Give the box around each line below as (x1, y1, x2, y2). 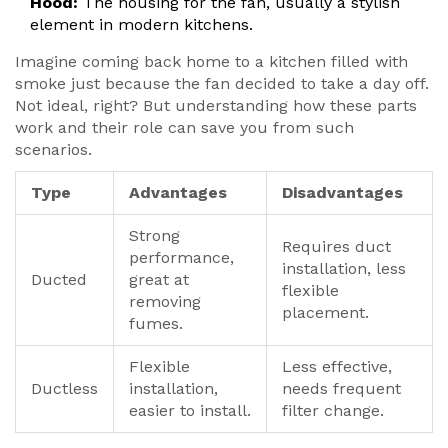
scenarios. (15, 140, 92, 160)
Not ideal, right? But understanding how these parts (15, 96, 417, 116)
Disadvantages (282, 183, 403, 203)
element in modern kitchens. (30, 15, 253, 35)
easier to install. (129, 401, 251, 421)
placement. (282, 303, 369, 323)
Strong (129, 226, 180, 246)
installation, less (282, 259, 406, 279)
